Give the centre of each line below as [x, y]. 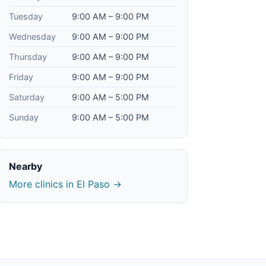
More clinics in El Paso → [65, 184]
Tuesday [26, 16]
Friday [21, 77]
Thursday [28, 57]
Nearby [26, 166]
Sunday [24, 117]
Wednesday [32, 37]
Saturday [27, 97]
